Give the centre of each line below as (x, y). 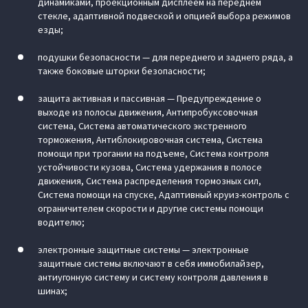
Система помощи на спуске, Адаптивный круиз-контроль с (164, 195)
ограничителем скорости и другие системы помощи (151, 208)
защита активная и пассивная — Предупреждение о (150, 98)
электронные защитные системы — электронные (143, 250)
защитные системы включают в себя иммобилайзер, (151, 263)
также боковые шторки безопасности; (122, 71)
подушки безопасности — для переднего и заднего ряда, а (165, 57)
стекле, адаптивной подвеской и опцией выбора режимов (164, 16)
